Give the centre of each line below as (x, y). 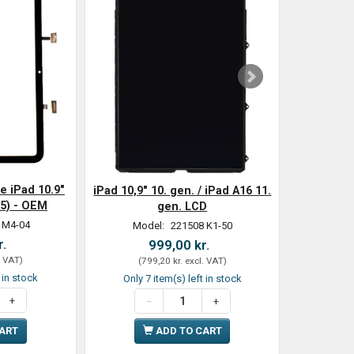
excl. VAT (203, 261)
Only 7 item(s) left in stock (182, 279)
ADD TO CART (188, 331)
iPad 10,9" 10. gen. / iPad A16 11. (183, 191)
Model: (149, 226)
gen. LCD (183, 207)
